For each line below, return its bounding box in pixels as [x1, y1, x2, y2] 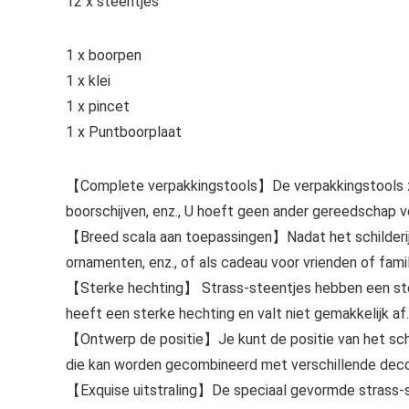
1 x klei [66, 72, 110, 89]
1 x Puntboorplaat [66, 123, 182, 141]
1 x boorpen [66, 47, 142, 64]
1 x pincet [66, 98, 130, 115]
